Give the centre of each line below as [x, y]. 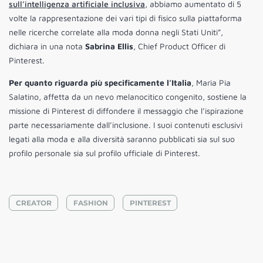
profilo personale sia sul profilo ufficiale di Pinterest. [104, 153]
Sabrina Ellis [109, 46]
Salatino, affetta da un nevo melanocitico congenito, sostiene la [128, 97]
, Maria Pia [211, 83]
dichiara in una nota [47, 46]
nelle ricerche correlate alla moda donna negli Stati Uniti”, [116, 32]
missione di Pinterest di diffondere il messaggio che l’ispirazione [126, 111]
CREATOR [33, 203]
